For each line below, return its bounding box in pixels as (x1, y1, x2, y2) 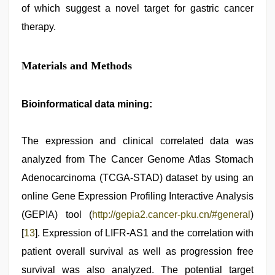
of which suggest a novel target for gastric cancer (21, 3, 254, 14)
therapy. (21, 21, 56, 32)
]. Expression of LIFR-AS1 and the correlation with (35, 228, 254, 238)
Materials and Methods (21, 60, 132, 72)
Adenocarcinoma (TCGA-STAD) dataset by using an (21, 172, 254, 183)
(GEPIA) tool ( (21, 209, 92, 220)
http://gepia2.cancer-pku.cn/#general (92, 209, 250, 220)
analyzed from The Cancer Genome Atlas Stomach (21, 154, 254, 165)
